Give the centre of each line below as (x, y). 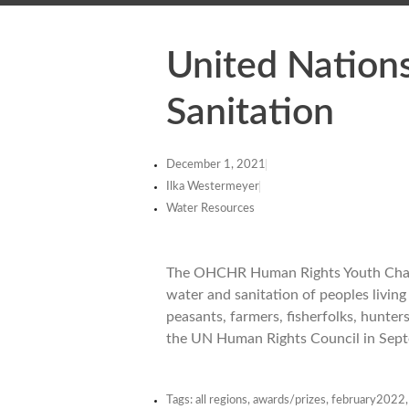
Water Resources (210, 209)
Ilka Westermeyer (213, 187)
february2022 (368, 400)
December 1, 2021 (216, 165)
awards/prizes (289, 400)
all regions (221, 400)
